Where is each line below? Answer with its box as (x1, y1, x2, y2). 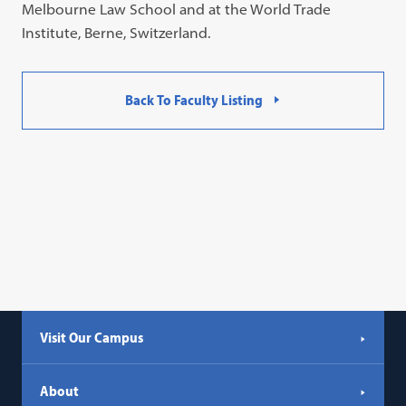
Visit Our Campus (40, 328, 144, 346)
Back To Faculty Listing (125, 91, 264, 109)
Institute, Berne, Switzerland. (22, 24, 211, 42)
